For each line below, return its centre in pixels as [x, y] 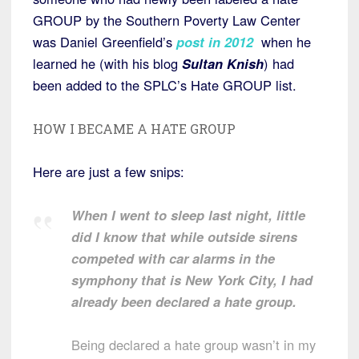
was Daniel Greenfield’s [103, 41]
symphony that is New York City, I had [192, 279]
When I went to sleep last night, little [188, 214]
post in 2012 [213, 41]
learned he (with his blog [107, 63]
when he [286, 41]
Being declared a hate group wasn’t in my [194, 344]
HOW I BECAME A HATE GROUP [134, 128]
